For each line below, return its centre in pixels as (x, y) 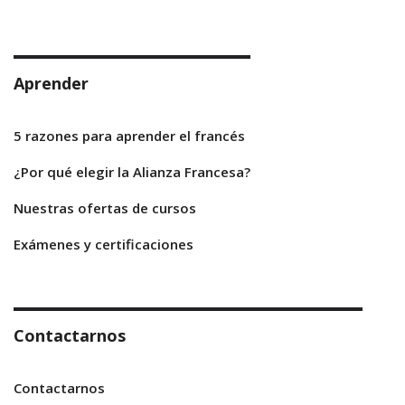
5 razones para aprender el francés (129, 136)
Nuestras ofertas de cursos (105, 208)
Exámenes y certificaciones (104, 245)
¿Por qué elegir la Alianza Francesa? (132, 172)
